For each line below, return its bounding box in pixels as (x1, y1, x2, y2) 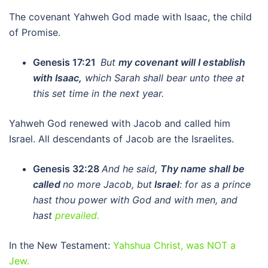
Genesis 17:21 (33, 56, 100, 68)
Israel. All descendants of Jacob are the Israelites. (9, 133, 234, 145)
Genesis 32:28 (33, 163, 102, 175)
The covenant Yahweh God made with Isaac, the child (9, 11, 252, 23)
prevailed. (55, 209, 99, 221)
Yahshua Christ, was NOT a (110, 239, 236, 251)
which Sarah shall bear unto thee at (82, 72, 245, 84)
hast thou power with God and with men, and (33, 194, 237, 206)
